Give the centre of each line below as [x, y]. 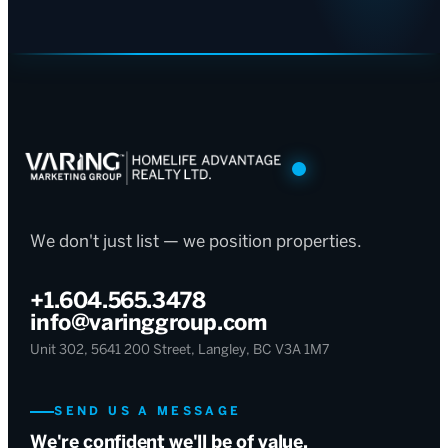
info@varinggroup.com [149, 323]
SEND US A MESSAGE [148, 411]
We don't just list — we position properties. [196, 241]
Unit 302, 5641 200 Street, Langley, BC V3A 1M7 [180, 350]
